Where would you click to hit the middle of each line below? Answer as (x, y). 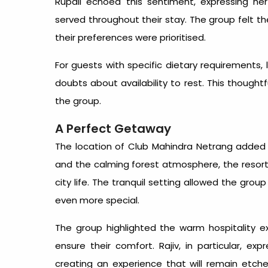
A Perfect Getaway (113, 129)
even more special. (97, 200)
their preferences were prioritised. (130, 37)
